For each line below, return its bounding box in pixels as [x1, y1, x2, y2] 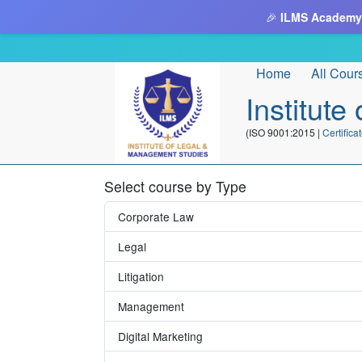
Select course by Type [104, 176, 246, 196]
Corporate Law [118, 208, 194, 225]
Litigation [118, 268, 164, 284]
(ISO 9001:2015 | [246, 125, 322, 140]
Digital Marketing [118, 328, 203, 344]
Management [118, 298, 184, 314]
